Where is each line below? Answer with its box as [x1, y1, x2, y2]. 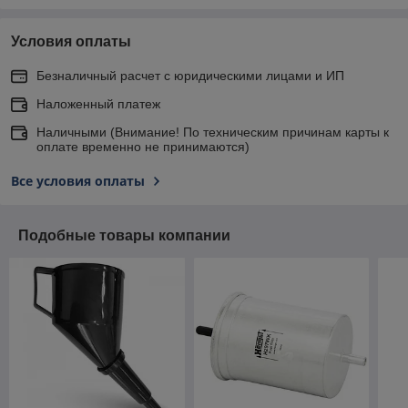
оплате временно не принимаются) [36, 138, 250, 154]
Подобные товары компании [18, 227, 230, 243]
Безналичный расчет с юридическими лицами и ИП [36, 67, 344, 83]
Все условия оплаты [11, 171, 145, 189]
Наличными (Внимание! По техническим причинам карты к [36, 124, 389, 139]
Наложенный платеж [36, 96, 160, 111]
